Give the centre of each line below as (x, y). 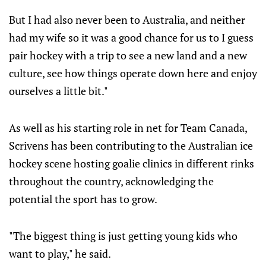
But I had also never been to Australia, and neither (127, 20)
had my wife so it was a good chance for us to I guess (131, 37)
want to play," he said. (60, 254)
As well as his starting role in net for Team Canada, (128, 128)
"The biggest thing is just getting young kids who (123, 236)
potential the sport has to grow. (83, 199)
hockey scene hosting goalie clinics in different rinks (132, 163)
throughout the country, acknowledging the (111, 181)
